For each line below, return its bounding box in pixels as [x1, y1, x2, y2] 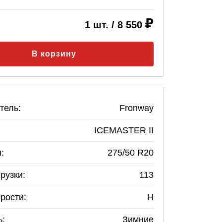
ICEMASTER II [94, 125, 154, 135]
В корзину [32, 50, 76, 58]
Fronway [119, 103, 154, 113]
